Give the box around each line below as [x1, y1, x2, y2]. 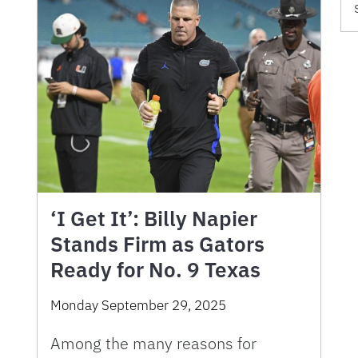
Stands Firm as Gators [50, 229, 265, 257]
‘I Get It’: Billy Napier [50, 204, 257, 232]
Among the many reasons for [50, 332, 257, 354]
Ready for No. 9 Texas [50, 255, 261, 283]
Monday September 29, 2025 [50, 296, 226, 314]
